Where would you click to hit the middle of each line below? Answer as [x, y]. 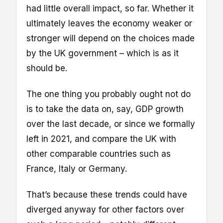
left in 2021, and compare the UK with [101, 139]
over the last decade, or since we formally [111, 124]
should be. [47, 68]
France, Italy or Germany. [77, 169]
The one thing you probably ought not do [109, 94]
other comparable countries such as [99, 154]
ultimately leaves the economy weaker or [109, 23]
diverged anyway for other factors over [105, 210]
